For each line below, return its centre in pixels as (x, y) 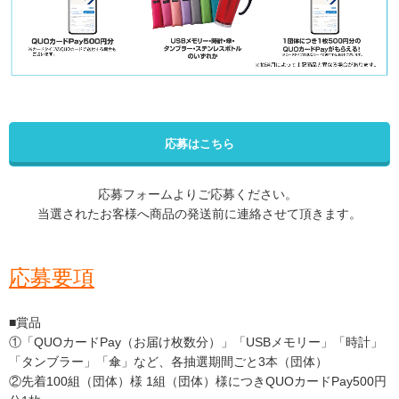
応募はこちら (199, 144)
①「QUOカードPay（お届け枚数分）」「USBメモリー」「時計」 (196, 342)
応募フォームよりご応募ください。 (199, 195)
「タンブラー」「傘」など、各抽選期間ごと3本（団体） (168, 362)
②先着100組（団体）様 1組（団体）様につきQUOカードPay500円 (198, 382)
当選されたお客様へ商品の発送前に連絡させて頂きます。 (199, 214)
